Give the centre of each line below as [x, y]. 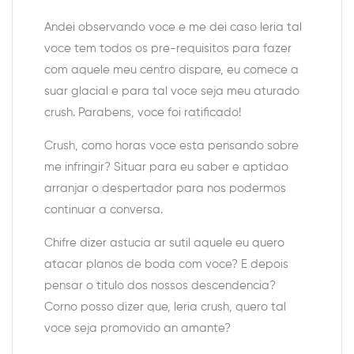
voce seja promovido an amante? [137, 329]
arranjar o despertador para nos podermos [165, 189]
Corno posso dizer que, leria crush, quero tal [165, 307]
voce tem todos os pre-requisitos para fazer [168, 49]
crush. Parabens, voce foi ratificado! [143, 113]
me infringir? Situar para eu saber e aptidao [166, 168]
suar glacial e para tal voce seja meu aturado [172, 92]
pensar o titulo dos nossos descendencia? [160, 286]
